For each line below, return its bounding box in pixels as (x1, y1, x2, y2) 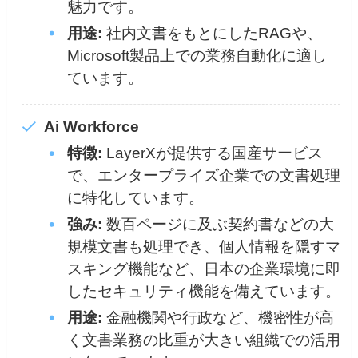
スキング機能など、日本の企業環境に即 (66, 260, 340, 277)
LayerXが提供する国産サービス (101, 145, 323, 162)
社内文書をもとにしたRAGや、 (101, 24, 322, 42)
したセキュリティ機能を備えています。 (66, 282, 340, 300)
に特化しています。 (66, 189, 204, 207)
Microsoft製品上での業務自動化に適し (66, 46, 327, 64)
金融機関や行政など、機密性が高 (101, 308, 334, 326)
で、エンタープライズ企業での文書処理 (66, 167, 340, 185)
